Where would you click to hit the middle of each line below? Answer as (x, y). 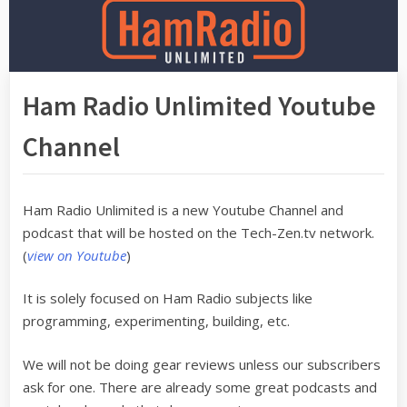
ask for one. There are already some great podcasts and (200, 387)
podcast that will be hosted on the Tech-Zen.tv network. (199, 232)
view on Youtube (77, 255)
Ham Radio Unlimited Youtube (199, 105)
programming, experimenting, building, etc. (156, 321)
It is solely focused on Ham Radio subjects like (168, 298)
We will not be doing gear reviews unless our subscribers (202, 364)
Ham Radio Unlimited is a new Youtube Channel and (183, 209)
